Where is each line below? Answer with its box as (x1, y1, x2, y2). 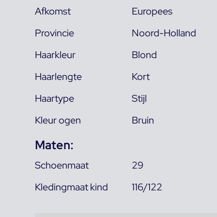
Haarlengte (35, 70, 82, 83)
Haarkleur (35, 48, 76, 61)
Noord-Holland (132, 26, 197, 39)
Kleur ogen (35, 113, 81, 126)
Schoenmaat (35, 158, 89, 171)
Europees (132, 4, 173, 17)
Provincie (35, 26, 74, 39)
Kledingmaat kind (35, 180, 108, 193)
